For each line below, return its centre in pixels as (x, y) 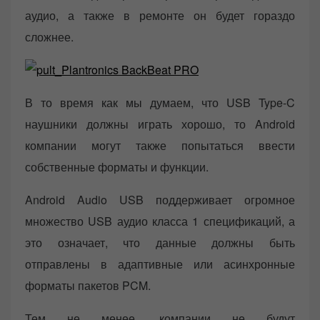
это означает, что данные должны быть (160, 243)
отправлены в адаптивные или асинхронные (160, 264)
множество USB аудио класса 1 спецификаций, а (160, 221)
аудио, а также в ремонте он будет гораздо (160, 16)
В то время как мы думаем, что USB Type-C (160, 103)
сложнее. (49, 37)
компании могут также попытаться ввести (160, 146)
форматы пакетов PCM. (88, 286)
